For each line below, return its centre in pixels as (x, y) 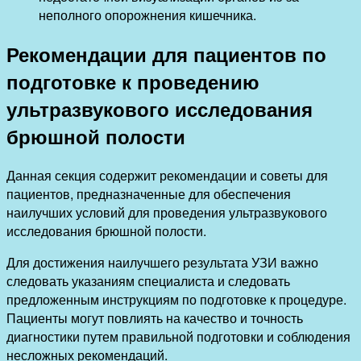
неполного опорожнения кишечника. (147, 15)
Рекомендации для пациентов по (166, 54)
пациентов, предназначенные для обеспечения (149, 193)
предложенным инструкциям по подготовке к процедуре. (176, 299)
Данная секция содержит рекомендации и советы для (167, 175)
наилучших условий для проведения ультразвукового (167, 212)
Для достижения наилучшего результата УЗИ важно (162, 262)
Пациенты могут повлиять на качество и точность (155, 317)
